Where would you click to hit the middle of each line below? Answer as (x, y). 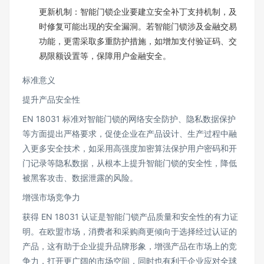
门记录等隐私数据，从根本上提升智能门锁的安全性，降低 (130, 163)
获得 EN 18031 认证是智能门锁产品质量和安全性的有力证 (130, 217)
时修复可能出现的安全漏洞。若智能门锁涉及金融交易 (138, 26)
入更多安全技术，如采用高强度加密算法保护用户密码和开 (130, 148)
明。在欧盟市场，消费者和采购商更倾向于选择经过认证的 (130, 231)
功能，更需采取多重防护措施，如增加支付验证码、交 (138, 41)
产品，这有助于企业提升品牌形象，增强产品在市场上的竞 (130, 246)
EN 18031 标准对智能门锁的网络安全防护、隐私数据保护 (129, 119)
